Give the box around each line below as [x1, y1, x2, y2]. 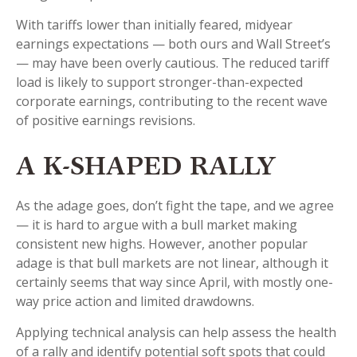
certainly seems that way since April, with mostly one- [16, 273, 333, 292]
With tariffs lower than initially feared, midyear [16, 16, 292, 34]
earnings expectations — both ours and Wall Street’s [16, 35, 331, 53]
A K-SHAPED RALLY [16, 156, 276, 182]
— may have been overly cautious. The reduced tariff [16, 54, 329, 73]
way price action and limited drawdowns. [16, 292, 254, 311]
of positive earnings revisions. [16, 112, 195, 130]
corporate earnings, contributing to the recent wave [16, 92, 328, 111]
